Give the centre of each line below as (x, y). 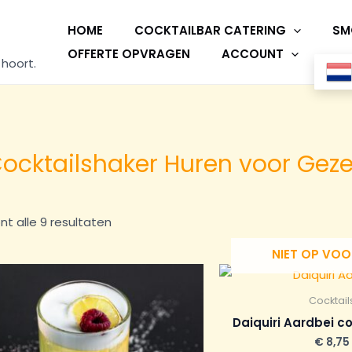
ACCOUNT (253, 53)
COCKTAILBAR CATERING (210, 30)
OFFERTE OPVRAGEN (129, 53)
